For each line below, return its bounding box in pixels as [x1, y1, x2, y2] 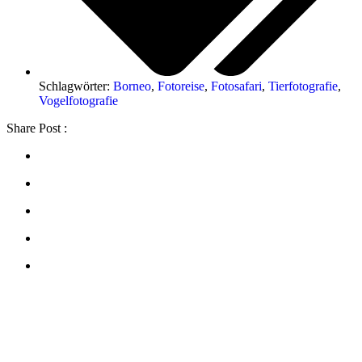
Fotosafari [211, 79, 262, 94]
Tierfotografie [268, 79, 338, 94]
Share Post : [6, 121, 67, 136]
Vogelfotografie [39, 94, 118, 108]
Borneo [113, 79, 151, 94]
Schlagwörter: [39, 79, 113, 94]
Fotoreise [158, 79, 204, 94]
